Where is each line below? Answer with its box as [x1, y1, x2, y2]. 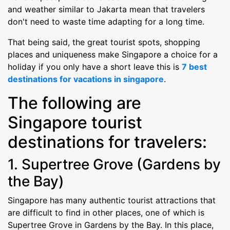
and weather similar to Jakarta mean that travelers [8, 4, 205, 15]
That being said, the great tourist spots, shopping [8, 37, 200, 48]
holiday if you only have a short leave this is [8, 62, 182, 72]
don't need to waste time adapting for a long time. [8, 16, 204, 27]
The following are [8, 93, 141, 113]
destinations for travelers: [8, 132, 207, 152]
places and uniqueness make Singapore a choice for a [8, 49, 218, 60]
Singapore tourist [8, 112, 142, 133]
